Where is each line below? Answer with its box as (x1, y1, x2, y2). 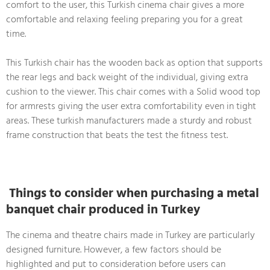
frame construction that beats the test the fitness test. (6, 127, 228, 143)
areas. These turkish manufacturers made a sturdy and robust (6, 112, 252, 128)
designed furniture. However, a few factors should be (6, 241, 221, 257)
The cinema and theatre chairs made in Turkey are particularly (6, 227, 255, 243)
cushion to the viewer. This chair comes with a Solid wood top (6, 83, 260, 99)
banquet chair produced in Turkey (6, 199, 200, 220)
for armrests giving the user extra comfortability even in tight (6, 98, 256, 114)
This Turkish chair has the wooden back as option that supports (6, 54, 263, 71)
